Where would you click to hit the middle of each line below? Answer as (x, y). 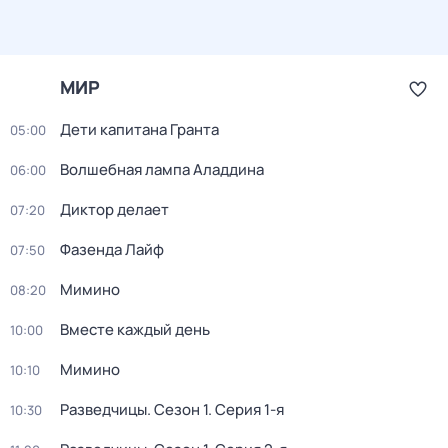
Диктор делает (114, 209)
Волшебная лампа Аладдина (162, 169)
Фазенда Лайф (112, 249)
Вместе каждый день (135, 329)
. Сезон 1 (177, 409)
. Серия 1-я (246, 409)
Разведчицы (103, 409)
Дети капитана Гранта (139, 129)
